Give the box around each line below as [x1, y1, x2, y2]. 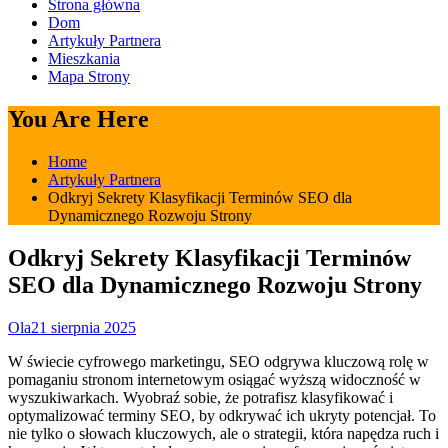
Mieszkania [48, 49, 120, 67]
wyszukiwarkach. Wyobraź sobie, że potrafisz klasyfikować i [8, 388, 393, 406]
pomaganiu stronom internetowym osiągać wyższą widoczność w [8, 370, 421, 388]
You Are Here [8, 105, 149, 132]
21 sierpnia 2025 [31, 318, 136, 336]
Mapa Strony [48, 67, 130, 85]
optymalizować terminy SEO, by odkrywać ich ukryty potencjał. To [8, 406, 436, 424]
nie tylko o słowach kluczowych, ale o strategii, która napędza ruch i [8, 424, 439, 442]
